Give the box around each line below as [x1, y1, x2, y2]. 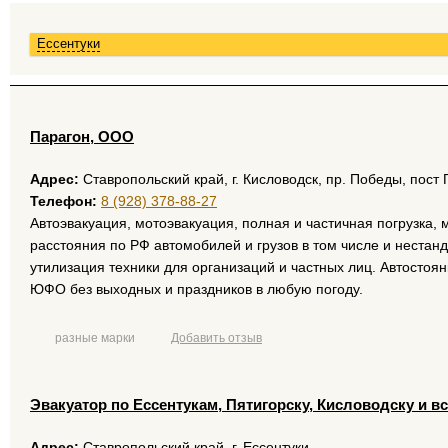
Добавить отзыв [171, 332, 262, 344]
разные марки [55, 332, 135, 344]
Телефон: [30, 193, 97, 209]
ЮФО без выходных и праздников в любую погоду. [30, 281, 363, 297]
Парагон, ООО [30, 128, 134, 145]
